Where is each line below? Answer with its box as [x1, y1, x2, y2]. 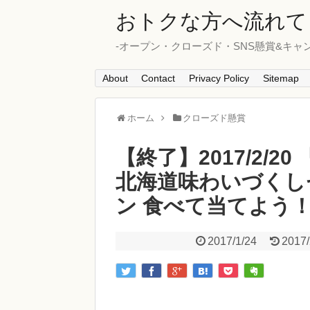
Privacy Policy [188, 73, 249, 84]
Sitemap [262, 73, 299, 84]
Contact [141, 73, 176, 84]
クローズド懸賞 [183, 113, 246, 124]
